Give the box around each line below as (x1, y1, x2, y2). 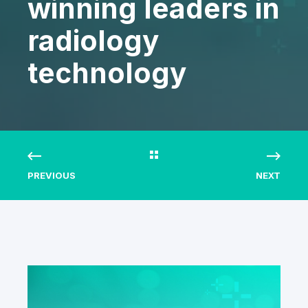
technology (27, 56, 186, 90)
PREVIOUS (27, 170, 76, 181)
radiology (27, 24, 159, 58)
